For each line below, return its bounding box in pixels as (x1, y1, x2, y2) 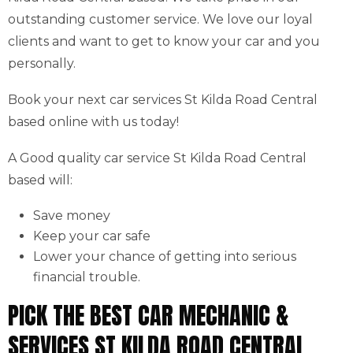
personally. (8, 56, 76, 71)
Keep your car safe (33, 229, 150, 243)
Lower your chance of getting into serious (33, 249, 296, 264)
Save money (33, 208, 110, 223)
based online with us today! (8, 114, 179, 129)
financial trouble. (33, 269, 140, 284)
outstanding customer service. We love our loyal (8, 12, 313, 27)
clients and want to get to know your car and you (8, 34, 320, 49)
